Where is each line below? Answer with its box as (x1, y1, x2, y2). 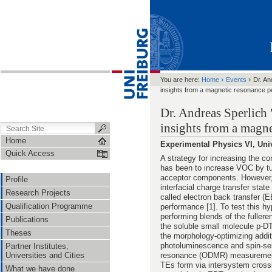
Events (226, 76, 246, 83)
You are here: (160, 76, 200, 83)
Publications (5, 215, 49, 224)
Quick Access (5, 149, 55, 158)
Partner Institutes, (5, 242, 69, 251)
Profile (5, 175, 28, 184)
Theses (5, 228, 32, 237)
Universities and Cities (5, 251, 84, 260)
